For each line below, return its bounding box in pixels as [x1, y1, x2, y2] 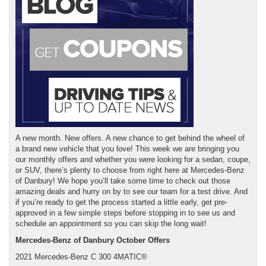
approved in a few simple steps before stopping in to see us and [15, 208, 235, 217]
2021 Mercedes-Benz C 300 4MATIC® [15, 252, 147, 261]
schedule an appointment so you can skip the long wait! [15, 218, 209, 228]
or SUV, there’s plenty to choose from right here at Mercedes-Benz [15, 165, 245, 175]
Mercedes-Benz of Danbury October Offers [15, 235, 170, 245]
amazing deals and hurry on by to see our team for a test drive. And [15, 186, 248, 196]
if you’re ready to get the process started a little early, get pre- [15, 197, 227, 207]
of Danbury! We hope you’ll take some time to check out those [15, 176, 230, 185]
